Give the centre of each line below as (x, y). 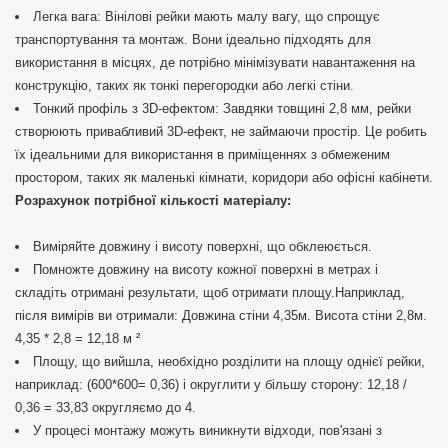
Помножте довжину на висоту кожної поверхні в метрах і (205, 270)
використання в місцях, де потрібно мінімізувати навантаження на (215, 63)
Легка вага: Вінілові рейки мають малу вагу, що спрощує (206, 17)
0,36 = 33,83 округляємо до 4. (105, 408)
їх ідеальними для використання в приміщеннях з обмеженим (202, 155)
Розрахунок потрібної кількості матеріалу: (153, 201)
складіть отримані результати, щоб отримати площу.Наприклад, (210, 293)
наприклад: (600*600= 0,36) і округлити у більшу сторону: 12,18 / (211, 385)
